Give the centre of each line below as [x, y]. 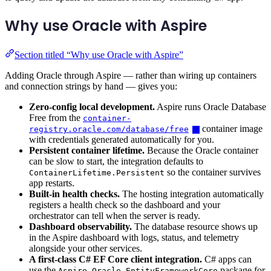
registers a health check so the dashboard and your [125, 204]
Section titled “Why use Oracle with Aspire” [99, 54]
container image [231, 128]
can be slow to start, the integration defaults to [116, 161]
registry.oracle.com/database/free [109, 129]
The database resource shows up [195, 226]
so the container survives [213, 172]
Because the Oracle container [201, 150]
